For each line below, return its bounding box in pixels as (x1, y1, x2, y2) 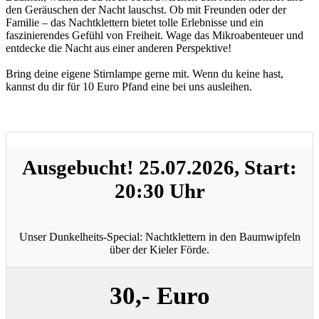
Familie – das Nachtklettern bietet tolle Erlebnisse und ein (6, 16, 263, 28)
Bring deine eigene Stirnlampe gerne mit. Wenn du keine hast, (6, 67, 283, 80)
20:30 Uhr (114, 179, 205, 203)
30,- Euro (109, 281, 210, 310)
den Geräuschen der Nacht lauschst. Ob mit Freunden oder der (6, 3, 286, 16)
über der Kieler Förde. (110, 243, 209, 256)
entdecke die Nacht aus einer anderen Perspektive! (6, 41, 231, 54)
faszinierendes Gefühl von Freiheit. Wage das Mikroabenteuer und (6, 28, 303, 41)
